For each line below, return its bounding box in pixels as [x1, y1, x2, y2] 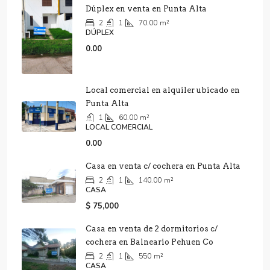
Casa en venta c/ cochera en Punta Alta [86, 161, 240, 171]
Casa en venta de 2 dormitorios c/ [86, 224, 218, 233]
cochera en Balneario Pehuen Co [86, 237, 213, 246]
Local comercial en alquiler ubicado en [86, 85, 240, 95]
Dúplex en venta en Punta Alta [86, 4, 207, 13]
